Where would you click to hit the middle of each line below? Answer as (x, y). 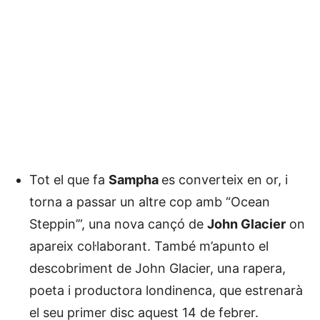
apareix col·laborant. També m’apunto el (149, 246)
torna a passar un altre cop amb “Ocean (150, 201)
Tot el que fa (69, 179)
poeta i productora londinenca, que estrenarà (166, 290)
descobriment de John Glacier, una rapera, (157, 268)
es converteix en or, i (225, 179)
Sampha (135, 179)
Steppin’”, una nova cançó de (118, 224)
